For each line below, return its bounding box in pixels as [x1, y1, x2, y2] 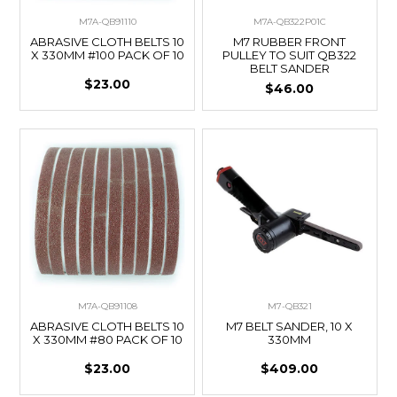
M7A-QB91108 [77, 300, 137, 312]
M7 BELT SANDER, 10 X [226, 318, 354, 333]
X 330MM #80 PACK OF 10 [32, 331, 183, 346]
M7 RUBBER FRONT [233, 34, 346, 49]
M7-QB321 [267, 300, 312, 312]
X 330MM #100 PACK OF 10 [30, 47, 184, 62]
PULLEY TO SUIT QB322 [222, 47, 357, 62]
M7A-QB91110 [78, 15, 136, 27]
